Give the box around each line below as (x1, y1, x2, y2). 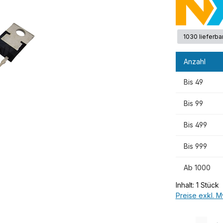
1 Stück (196, 180, 219, 189)
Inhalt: (175, 180, 196, 189)
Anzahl (183, 57, 206, 66)
